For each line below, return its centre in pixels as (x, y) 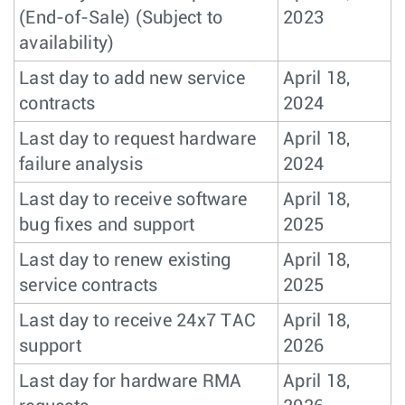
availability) (67, 43)
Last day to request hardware (137, 139)
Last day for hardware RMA (131, 381)
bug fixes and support (107, 225)
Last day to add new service (132, 79)
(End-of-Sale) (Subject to (121, 18)
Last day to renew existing (125, 260)
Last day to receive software (133, 200)
